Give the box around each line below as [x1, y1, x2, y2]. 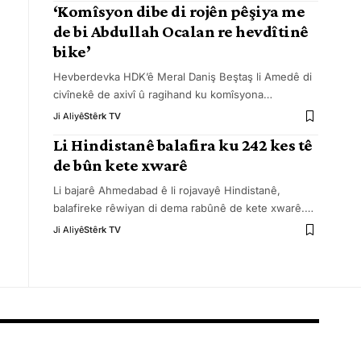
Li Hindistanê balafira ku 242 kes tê [52, 135, 313, 155]
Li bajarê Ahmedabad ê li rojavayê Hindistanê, [52, 184, 280, 197]
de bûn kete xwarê [52, 156, 188, 175]
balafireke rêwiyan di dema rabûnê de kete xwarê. [52, 201, 305, 214]
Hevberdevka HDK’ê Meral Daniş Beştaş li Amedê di [52, 70, 312, 83]
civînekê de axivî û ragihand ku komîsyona [52, 88, 263, 101]
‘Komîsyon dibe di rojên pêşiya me [52, 2, 305, 21]
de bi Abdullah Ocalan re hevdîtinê [52, 22, 309, 41]
